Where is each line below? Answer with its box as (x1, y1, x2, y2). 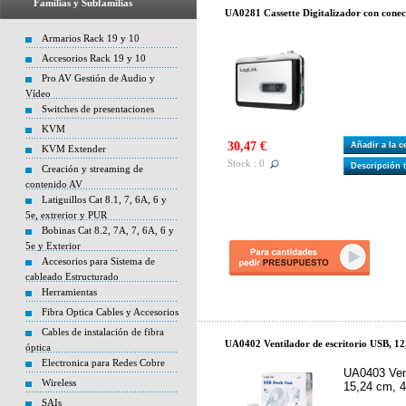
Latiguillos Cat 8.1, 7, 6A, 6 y (42, 194, 167, 205)
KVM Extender (42, 143, 106, 154)
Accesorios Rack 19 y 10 (42, 53, 146, 63)
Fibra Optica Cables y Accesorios (42, 306, 179, 317)
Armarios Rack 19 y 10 (42, 33, 140, 43)
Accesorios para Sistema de (42, 256, 155, 266)
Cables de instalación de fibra (42, 326, 164, 337)
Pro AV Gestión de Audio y (42, 72, 155, 83)
